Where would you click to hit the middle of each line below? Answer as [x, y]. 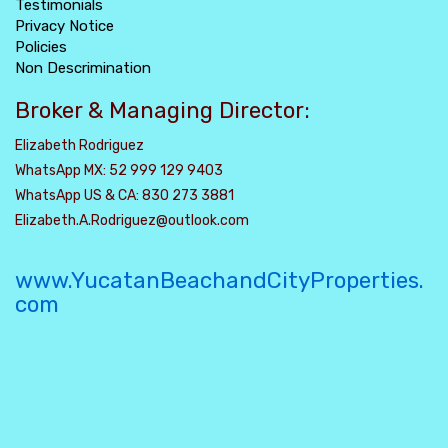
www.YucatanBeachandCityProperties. [219, 280]
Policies [41, 47]
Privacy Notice [64, 26]
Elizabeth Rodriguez [79, 145]
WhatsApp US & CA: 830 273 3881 [124, 195]
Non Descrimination [83, 68]
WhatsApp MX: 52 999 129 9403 [119, 170]
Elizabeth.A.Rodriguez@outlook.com [132, 220]
